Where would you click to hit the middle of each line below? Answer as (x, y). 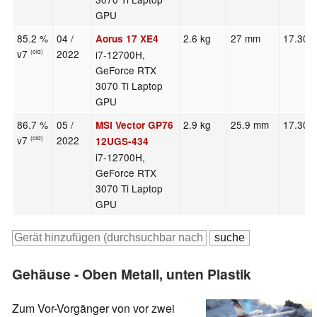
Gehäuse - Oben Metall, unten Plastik (132, 274)
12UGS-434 (122, 142)
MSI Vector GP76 (135, 125)
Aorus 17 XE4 (127, 39)
